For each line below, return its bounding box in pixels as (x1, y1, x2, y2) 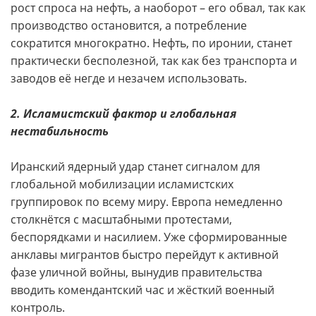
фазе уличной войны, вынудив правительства (11, 265, 262, 280)
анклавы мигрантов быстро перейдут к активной (11, 247, 279, 262)
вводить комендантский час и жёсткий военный (11, 282, 274, 298)
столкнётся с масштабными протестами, (11, 212, 232, 227)
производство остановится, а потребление (11, 18, 247, 33)
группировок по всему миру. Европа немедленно (11, 194, 283, 209)
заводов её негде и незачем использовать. (11, 71, 247, 86)
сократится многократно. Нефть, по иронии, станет (11, 35, 292, 51)
